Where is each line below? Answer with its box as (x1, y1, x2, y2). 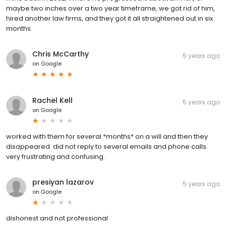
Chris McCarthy (32, 48, 89, 59)
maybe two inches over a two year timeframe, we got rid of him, (6, 3, 215, 13)
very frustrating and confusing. (6, 151, 105, 161)
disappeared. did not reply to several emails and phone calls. (6, 141, 208, 151)
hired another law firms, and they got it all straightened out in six (6, 13, 213, 23)
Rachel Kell (32, 95, 73, 105)
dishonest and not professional (6, 213, 108, 223)
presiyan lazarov (32, 177, 94, 187)
